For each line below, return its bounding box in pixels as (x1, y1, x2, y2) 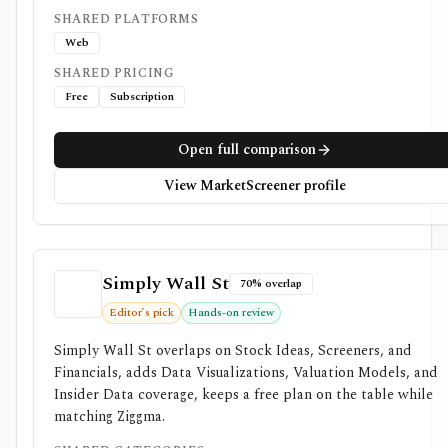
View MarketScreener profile (163, 175, 346, 196)
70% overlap (240, 275, 302, 292)
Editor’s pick (109, 304, 174, 321)
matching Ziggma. (54, 406, 165, 427)
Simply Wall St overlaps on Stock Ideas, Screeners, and (54, 340, 412, 361)
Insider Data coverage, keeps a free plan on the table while (54, 384, 433, 405)
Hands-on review (188, 304, 274, 321)
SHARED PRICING (54, 64, 175, 83)
